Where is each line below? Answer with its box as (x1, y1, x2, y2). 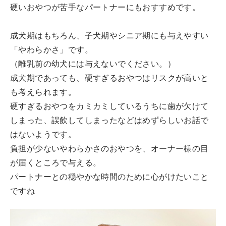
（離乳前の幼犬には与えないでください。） (10, 60, 176, 69)
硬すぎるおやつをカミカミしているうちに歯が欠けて (10, 102, 209, 111)
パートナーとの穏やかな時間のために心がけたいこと (10, 173, 209, 182)
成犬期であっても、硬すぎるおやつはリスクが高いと (10, 74, 209, 83)
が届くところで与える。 (10, 159, 101, 167)
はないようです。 (10, 131, 77, 139)
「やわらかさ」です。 (10, 46, 93, 54)
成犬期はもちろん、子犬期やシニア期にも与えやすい (10, 32, 209, 40)
